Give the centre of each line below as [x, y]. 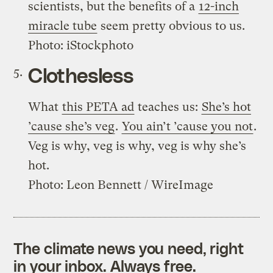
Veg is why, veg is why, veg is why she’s [137, 146]
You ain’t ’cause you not [188, 126]
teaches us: [168, 107]
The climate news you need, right [129, 248]
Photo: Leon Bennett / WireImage [121, 185]
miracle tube [63, 26]
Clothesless [81, 74]
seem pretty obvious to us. [172, 26]
